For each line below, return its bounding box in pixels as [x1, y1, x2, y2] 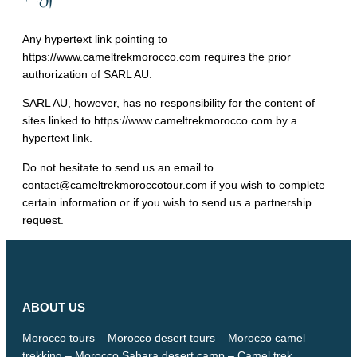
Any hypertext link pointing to [22, 33, 167, 46]
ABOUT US [22, 300, 85, 314]
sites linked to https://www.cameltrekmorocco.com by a [22, 114, 297, 127]
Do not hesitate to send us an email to [22, 160, 214, 174]
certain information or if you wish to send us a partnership [22, 195, 312, 209]
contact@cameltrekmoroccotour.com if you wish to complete [22, 178, 325, 191]
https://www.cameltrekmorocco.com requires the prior [22, 50, 291, 64]
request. [22, 213, 64, 226]
